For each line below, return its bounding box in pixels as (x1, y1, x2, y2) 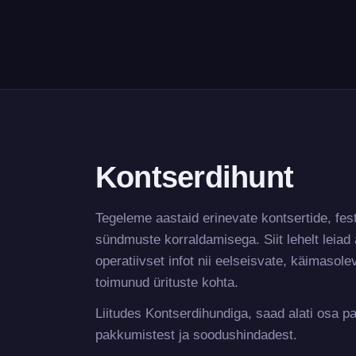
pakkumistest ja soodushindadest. (95, 327, 297, 342)
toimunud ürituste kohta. (95, 275, 238, 290)
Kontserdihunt (95, 160, 294, 194)
